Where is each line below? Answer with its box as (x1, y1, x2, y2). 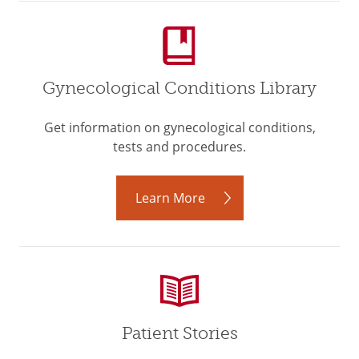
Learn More (135, 189, 205, 207)
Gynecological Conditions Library (42, 78, 317, 99)
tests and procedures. (113, 138, 246, 155)
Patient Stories (121, 323, 238, 344)
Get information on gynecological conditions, (43, 119, 316, 136)
